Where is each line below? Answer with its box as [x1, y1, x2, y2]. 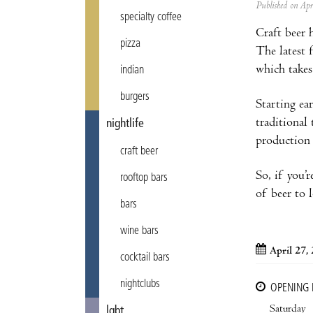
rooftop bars [120, 173, 168, 184]
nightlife [106, 118, 144, 130]
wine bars [120, 226, 159, 237]
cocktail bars [120, 252, 170, 263]
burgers [120, 92, 150, 103]
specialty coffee [120, 12, 182, 23]
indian [120, 65, 144, 76]
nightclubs [120, 279, 160, 290]
